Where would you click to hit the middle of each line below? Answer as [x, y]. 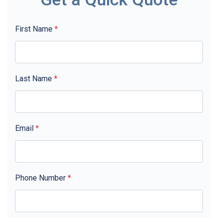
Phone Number [41, 178]
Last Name [35, 79]
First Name [35, 29]
